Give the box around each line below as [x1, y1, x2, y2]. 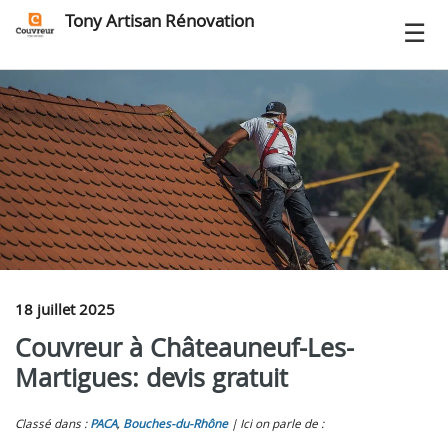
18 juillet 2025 [15, 299, 115, 319]
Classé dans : [15, 416, 90, 431]
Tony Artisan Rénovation [65, 9, 254, 32]
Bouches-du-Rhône [123, 416, 228, 431]
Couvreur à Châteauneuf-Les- [15, 331, 354, 364]
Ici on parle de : [240, 416, 324, 431]
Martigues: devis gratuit [15, 361, 288, 394]
